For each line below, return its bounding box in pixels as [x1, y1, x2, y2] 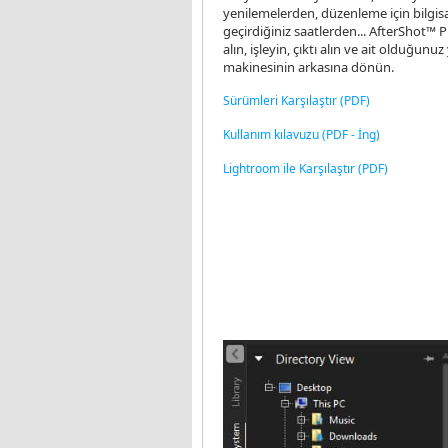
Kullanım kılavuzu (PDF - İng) [223, 126, 380, 143]
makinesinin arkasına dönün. [223, 58, 394, 76]
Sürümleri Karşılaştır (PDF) [223, 92, 370, 109]
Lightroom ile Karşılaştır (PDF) [223, 160, 388, 177]
